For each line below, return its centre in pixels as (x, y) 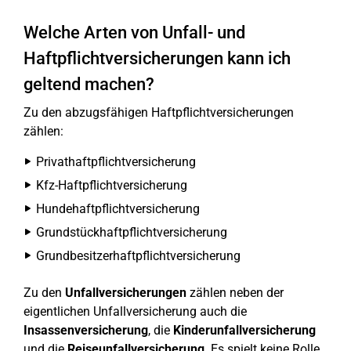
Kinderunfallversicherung (244, 330)
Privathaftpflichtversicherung (116, 162)
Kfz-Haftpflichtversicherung (112, 185)
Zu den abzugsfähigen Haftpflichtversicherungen (159, 112)
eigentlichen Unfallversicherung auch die (135, 311)
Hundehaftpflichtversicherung (118, 209)
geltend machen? (89, 84)
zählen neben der (235, 293)
